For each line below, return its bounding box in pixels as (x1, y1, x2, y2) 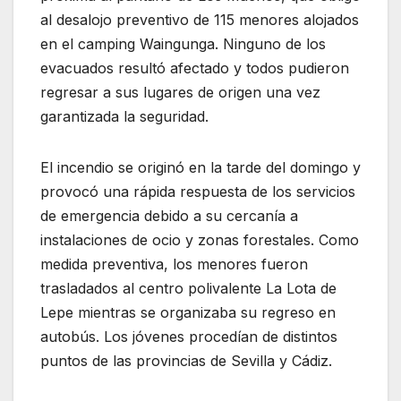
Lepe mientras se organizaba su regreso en (40, 303, 336, 322)
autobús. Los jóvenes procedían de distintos (40, 328, 337, 346)
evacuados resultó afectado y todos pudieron (40, 59, 349, 78)
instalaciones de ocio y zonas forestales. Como (40, 231, 359, 250)
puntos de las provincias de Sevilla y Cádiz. (40, 352, 332, 371)
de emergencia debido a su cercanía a (40, 207, 298, 226)
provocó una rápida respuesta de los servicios (40, 183, 355, 201)
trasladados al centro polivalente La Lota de (40, 279, 337, 298)
